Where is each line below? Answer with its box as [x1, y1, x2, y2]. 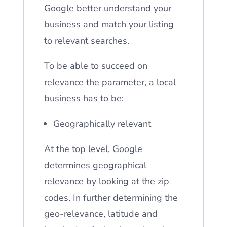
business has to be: [44, 92, 124, 104]
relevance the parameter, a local [44, 76, 176, 88]
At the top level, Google [44, 143, 142, 155]
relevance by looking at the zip [44, 175, 169, 187]
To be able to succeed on [44, 60, 147, 72]
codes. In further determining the [44, 192, 178, 204]
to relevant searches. [44, 34, 129, 47]
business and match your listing [44, 18, 174, 30]
